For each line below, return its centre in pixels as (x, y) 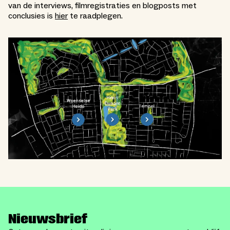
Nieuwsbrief (48, 219)
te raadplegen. (95, 16)
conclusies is (32, 16)
